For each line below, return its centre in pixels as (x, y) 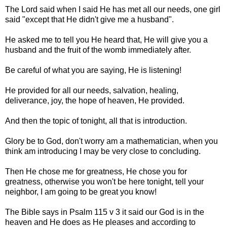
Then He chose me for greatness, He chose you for (96, 171)
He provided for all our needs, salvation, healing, (92, 90)
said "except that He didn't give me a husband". (89, 19)
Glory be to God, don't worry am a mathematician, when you (111, 141)
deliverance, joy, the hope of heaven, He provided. (95, 100)
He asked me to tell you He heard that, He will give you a (106, 40)
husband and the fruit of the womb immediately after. (98, 50)
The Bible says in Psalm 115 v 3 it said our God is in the (105, 212)
